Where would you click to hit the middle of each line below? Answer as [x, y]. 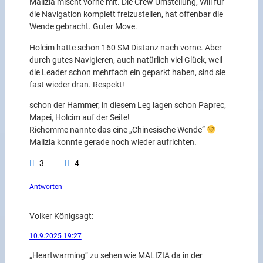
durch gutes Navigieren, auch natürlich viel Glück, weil [126, 60]
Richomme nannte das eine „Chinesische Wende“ [118, 130]
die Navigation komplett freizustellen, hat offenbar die [126, 15]
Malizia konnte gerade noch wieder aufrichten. [113, 143]
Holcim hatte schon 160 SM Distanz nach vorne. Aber [125, 48]
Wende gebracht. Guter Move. [83, 27]
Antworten [45, 186]
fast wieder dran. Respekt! [77, 85]
